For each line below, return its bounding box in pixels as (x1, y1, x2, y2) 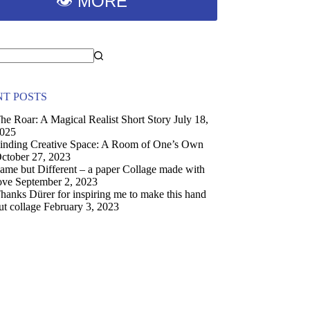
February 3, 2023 (43, 201, 119, 213)
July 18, (173, 113, 208, 126)
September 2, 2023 (15, 176, 98, 188)
